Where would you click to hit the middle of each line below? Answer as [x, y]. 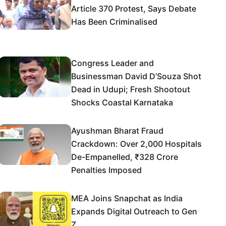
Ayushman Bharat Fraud [117, 131]
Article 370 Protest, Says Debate [134, 9]
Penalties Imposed [106, 170]
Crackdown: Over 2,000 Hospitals [136, 144]
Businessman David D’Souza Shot [136, 76]
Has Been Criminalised [114, 22]
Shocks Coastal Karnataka [122, 102]
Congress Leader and [112, 63]
